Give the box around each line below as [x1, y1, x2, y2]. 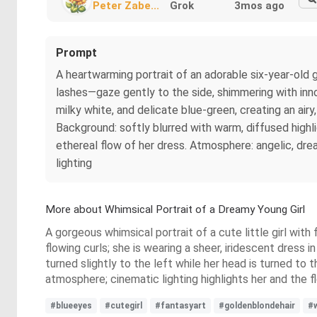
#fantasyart [155, 300, 206, 311]
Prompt [56, 45, 97, 59]
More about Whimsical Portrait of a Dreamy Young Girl [45, 202, 305, 216]
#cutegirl [105, 300, 142, 311]
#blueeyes [50, 300, 92, 311]
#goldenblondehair [219, 300, 295, 311]
